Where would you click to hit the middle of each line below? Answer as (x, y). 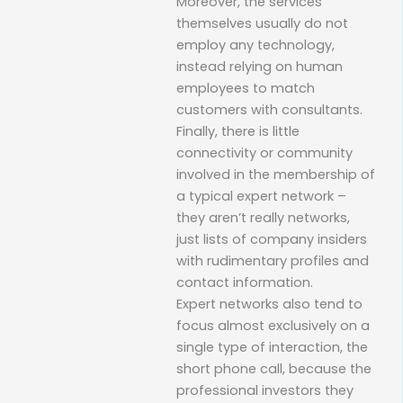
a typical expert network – (261, 196)
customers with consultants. (269, 109)
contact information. (245, 282)
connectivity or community (264, 152)
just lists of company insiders (272, 239)
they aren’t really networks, (263, 217)
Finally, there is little (238, 131)
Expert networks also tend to (269, 304)
